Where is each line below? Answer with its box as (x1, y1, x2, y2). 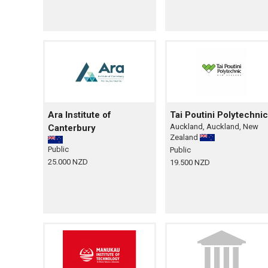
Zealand (169, 133, 200, 142)
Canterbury (48, 123, 96, 134)
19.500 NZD (169, 158, 210, 167)
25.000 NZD (48, 157, 88, 166)
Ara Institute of (48, 109, 111, 121)
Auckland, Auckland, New (169, 122, 258, 132)
